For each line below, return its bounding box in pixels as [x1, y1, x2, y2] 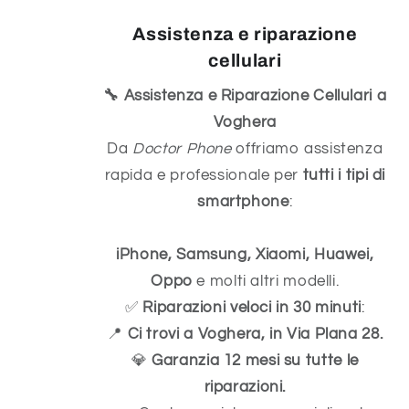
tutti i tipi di [302, 167, 386, 184]
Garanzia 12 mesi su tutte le [152, 352, 359, 370]
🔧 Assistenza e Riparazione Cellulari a [103, 88, 387, 105]
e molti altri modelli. [192, 273, 340, 290]
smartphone [197, 194, 289, 211]
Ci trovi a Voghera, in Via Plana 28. [127, 326, 383, 343]
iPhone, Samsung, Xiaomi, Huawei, [116, 246, 374, 264]
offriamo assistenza [231, 141, 383, 158]
